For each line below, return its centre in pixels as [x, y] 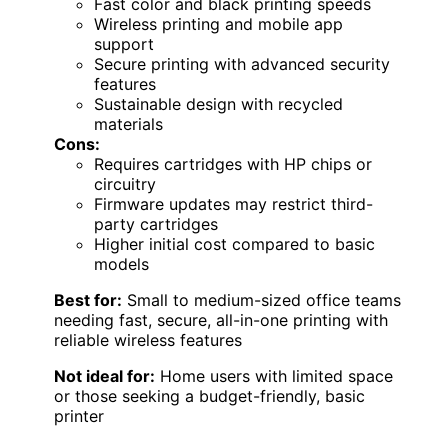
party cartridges [156, 223]
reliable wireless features [148, 339]
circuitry [125, 183]
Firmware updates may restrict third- [233, 203]
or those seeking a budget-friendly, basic [209, 395]
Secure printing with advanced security [242, 63]
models [121, 263]
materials [128, 123]
